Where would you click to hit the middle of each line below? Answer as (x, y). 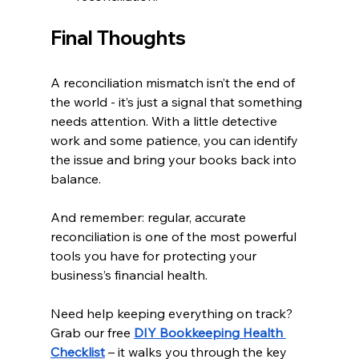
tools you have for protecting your (155, 255)
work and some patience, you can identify (175, 140)
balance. (75, 178)
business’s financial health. (129, 274)
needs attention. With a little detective (165, 121)
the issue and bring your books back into (175, 159)
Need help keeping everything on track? (173, 313)
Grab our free (90, 332)
